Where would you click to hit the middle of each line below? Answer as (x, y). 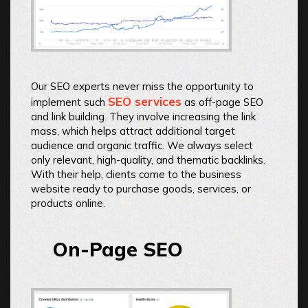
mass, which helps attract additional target (133, 131)
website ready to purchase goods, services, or (141, 189)
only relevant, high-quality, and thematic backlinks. (148, 160)
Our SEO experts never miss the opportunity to (142, 87)
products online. (68, 203)
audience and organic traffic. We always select (142, 146)
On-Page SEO (118, 250)
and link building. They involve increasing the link (143, 117)
